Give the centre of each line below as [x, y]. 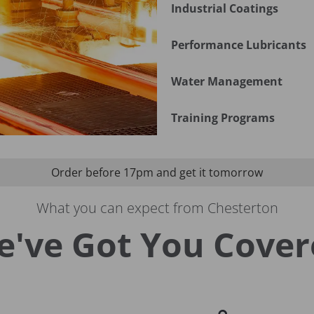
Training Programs [223, 118]
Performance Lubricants [239, 45]
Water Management [227, 82]
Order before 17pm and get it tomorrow [157, 173]
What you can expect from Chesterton [157, 208]
